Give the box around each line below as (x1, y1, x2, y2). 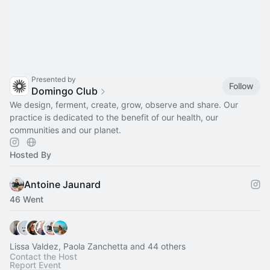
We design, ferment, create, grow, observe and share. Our (10, 99, 238, 110)
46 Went (10, 193, 43, 204)
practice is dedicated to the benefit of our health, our (10, 111, 218, 122)
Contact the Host (10, 251, 77, 262)
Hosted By (10, 149, 51, 160)
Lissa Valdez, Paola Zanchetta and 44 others (10, 240, 186, 251)
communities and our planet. (10, 124, 121, 135)
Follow (229, 81, 254, 92)
